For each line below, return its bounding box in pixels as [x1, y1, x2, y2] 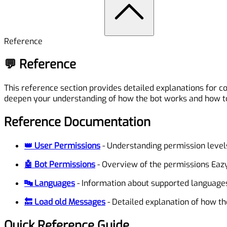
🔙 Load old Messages [24, 197, 105, 208]
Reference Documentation [4, 114, 150, 131]
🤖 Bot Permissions [24, 159, 95, 170]
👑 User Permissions [24, 140, 100, 152]
